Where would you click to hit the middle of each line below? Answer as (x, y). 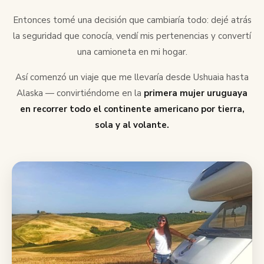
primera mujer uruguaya (196, 93)
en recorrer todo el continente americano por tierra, (132, 109)
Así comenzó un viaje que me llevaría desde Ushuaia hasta (132, 77)
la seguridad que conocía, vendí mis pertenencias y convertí (132, 36)
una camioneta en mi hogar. (132, 52)
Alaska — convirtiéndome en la (80, 93)
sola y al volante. (132, 125)
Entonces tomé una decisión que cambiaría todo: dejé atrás (132, 20)
